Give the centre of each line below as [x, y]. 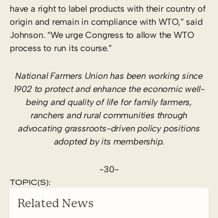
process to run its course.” [61, 48]
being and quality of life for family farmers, [109, 102]
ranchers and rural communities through [109, 115]
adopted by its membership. [109, 141]
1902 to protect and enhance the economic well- [109, 89]
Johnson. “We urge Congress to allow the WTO [102, 35]
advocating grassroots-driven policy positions [109, 128]
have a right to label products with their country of [108, 9]
